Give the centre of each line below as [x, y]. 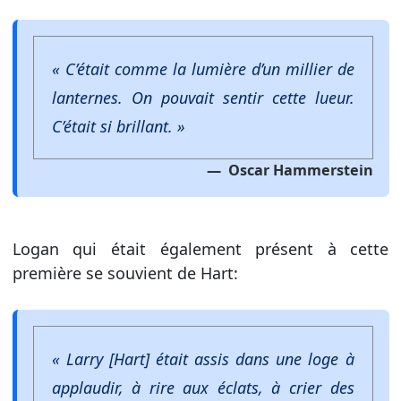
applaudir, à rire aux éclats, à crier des [203, 387]
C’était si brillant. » [118, 126]
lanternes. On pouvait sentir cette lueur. [203, 97]
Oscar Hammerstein [299, 170]
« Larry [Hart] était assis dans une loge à [203, 358]
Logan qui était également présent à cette [200, 248]
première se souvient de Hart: [125, 273]
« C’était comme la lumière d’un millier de [203, 68]
